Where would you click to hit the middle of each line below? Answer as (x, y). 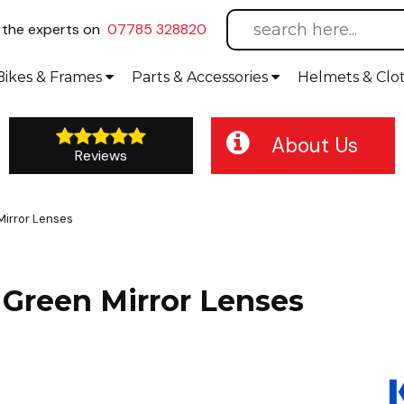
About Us (314, 146)
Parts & (159, 77)
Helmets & (337, 77)
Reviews (101, 155)
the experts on (51, 29)
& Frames (69, 77)
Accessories (229, 77)
